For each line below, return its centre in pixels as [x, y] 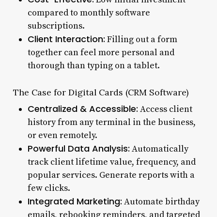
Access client [165, 109]
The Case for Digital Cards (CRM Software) [101, 92]
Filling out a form [141, 39]
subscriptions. [56, 26]
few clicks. [49, 188]
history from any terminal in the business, [111, 122]
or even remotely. [62, 135]
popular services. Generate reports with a [111, 175]
